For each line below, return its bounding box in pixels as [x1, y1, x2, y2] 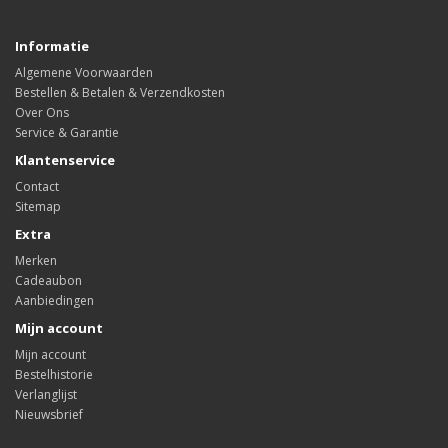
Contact [15, 178, 59, 195]
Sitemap [15, 198, 61, 215]
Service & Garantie [15, 124, 119, 141]
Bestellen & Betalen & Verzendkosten [15, 84, 225, 101]
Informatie [15, 37, 89, 55]
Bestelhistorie [15, 366, 93, 383]
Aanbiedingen [15, 292, 94, 309]
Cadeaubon [15, 272, 82, 289]
